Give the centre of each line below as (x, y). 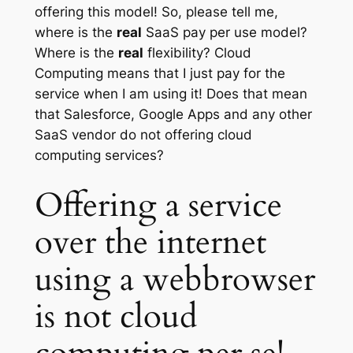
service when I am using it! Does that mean (171, 94)
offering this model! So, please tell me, (156, 12)
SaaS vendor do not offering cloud (143, 135)
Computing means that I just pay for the (160, 74)
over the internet (150, 242)
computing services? (99, 156)
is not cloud (115, 316)
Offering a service (158, 205)
